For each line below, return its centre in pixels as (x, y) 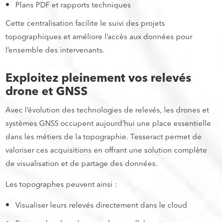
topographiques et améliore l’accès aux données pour (99, 37)
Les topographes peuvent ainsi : (61, 184)
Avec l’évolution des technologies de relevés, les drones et (108, 110)
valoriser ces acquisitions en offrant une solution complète (107, 150)
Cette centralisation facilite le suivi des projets (85, 23)
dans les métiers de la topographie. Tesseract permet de (104, 137)
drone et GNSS (47, 91)
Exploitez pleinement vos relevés (99, 78)
